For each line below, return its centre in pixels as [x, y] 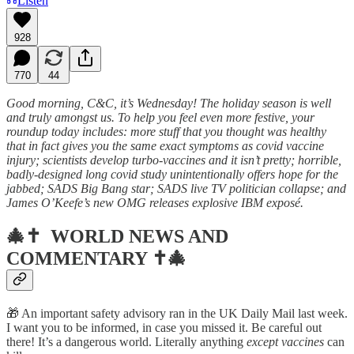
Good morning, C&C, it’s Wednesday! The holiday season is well [169, 103]
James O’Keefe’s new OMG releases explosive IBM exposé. [155, 202]
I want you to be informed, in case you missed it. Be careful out [164, 328]
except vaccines [285, 342]
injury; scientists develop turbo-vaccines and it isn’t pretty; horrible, [174, 160]
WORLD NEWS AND [139, 237]
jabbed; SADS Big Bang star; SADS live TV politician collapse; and [176, 188]
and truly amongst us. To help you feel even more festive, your [160, 117]
